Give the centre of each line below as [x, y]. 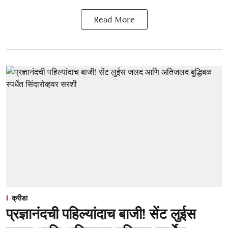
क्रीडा [20, 198]
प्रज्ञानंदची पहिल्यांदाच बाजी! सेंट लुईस [101, 213]
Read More [114, 19]
